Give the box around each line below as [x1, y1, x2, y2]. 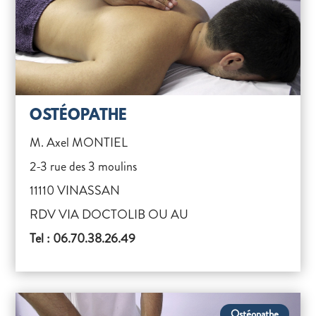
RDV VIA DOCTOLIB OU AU [30, 205, 189, 224]
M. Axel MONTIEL [30, 133, 128, 152]
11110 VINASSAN [30, 181, 121, 200]
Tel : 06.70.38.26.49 [30, 229, 136, 248]
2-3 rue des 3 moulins [30, 157, 138, 176]
